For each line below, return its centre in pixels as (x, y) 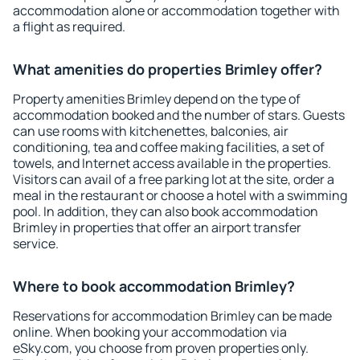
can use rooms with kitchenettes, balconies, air (151, 131)
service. (36, 243)
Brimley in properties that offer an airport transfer (157, 227)
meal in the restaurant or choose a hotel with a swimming (180, 195)
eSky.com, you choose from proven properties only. (161, 348)
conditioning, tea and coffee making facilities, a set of (169, 147)
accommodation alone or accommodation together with (176, 10)
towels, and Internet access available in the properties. (172, 163)
